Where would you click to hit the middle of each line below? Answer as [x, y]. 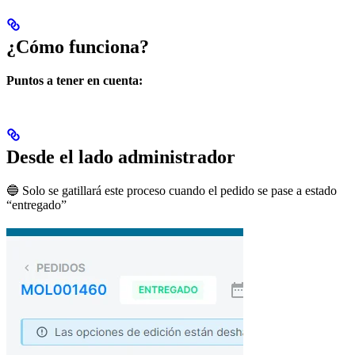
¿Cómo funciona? [78, 47]
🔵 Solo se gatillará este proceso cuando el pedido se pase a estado [172, 191]
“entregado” [36, 205]
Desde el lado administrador [121, 157]
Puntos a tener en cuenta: [74, 81]
